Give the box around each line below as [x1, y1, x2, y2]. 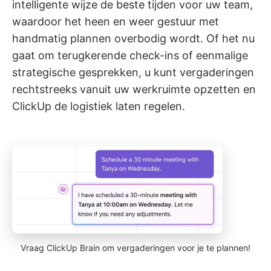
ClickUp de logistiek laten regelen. [12, 100, 185, 113]
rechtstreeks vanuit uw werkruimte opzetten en [12, 83, 256, 96]
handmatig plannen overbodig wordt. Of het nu [12, 32, 255, 45]
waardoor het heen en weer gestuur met [12, 15, 219, 28]
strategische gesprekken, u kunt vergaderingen [12, 66, 254, 79]
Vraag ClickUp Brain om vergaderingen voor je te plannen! [21, 242, 250, 253]
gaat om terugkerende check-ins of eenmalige [12, 49, 248, 62]
